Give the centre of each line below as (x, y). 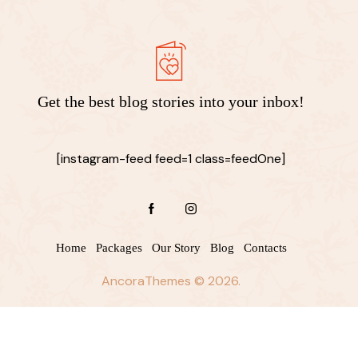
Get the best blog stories (118, 102)
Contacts (265, 248)
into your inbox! (252, 102)
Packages (119, 248)
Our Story (176, 248)
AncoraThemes (146, 281)
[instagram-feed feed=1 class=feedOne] (171, 159)
